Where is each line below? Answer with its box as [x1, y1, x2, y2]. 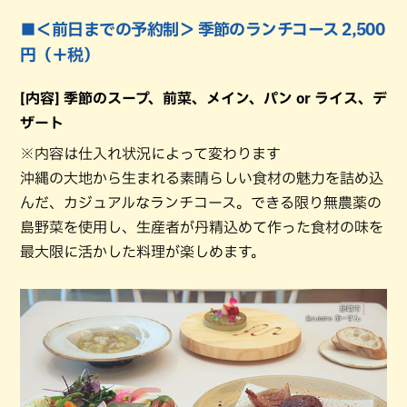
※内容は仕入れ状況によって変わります [20, 146, 281, 161]
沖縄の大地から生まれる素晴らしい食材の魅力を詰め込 [20, 171, 383, 185]
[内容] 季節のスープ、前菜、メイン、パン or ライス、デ [20, 91, 387, 105]
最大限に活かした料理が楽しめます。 [20, 244, 265, 259]
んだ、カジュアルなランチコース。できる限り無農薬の [20, 195, 382, 210]
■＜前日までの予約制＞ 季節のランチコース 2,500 [20, 21, 385, 37]
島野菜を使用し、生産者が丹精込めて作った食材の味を [20, 220, 383, 234]
